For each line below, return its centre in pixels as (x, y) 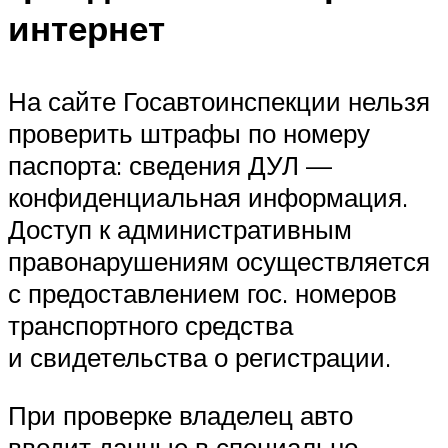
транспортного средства (150, 324)
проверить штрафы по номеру (189, 132)
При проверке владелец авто (180, 414)
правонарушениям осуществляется (219, 260)
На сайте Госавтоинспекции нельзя (219, 100)
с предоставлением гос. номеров (202, 292)
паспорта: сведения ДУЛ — (170, 164)
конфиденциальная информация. (208, 196)
